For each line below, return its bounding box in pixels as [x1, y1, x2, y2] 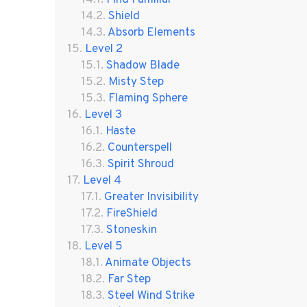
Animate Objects [104, 255, 191, 271]
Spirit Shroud [107, 156, 174, 172]
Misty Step [108, 74, 164, 90]
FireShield [106, 206, 160, 221]
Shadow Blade [106, 58, 180, 73]
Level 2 [84, 41, 123, 57]
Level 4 [82, 173, 121, 188]
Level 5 [84, 238, 123, 254]
